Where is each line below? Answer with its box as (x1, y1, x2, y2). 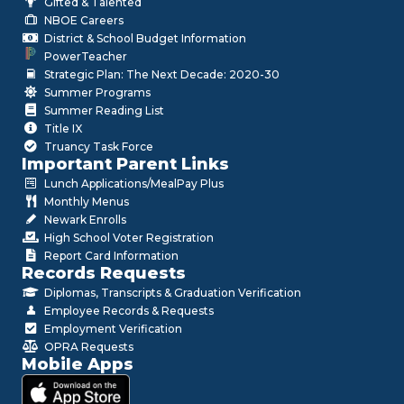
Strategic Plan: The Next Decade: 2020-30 (44, 68, 280, 82)
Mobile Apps (22, 354, 133, 375)
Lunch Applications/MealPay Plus (44, 177, 224, 191)
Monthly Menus (44, 195, 129, 209)
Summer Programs (44, 86, 151, 100)
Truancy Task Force (44, 140, 153, 154)
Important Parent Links (22, 154, 229, 175)
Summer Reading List (44, 104, 164, 118)
